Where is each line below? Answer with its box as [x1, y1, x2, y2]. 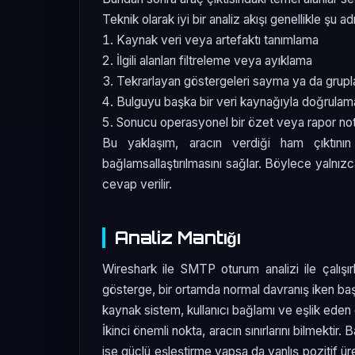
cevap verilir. [102, 177, 172, 193]
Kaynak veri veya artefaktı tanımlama [116, 32, 319, 48]
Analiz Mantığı [115, 227, 241, 249]
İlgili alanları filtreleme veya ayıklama [116, 53, 313, 69]
